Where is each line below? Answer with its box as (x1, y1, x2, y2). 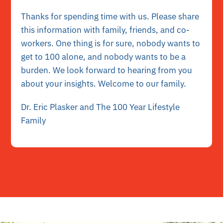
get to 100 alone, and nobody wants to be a (21, 51, 186, 62)
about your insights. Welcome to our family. (21, 78, 187, 89)
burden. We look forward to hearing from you (21, 64, 193, 76)
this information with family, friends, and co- (21, 24, 190, 35)
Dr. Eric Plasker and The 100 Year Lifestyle (21, 101, 180, 112)
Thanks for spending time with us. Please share (21, 10, 200, 22)
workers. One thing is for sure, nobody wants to (21, 37, 201, 49)
